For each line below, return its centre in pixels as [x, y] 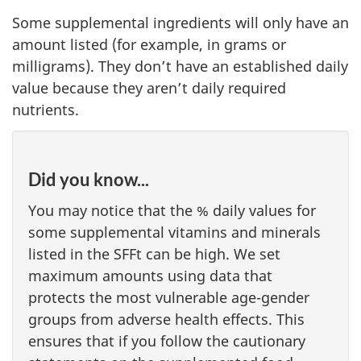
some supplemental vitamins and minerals [174, 232]
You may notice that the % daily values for [172, 211]
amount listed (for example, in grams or [149, 45]
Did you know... [89, 179]
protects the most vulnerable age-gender [169, 298]
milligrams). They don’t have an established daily [180, 66]
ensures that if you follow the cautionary [167, 341]
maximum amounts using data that [150, 276]
